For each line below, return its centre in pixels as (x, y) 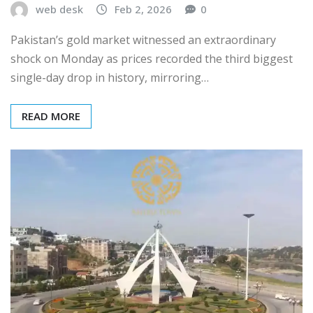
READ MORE (51, 116)
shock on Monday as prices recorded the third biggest (152, 58)
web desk (59, 9)
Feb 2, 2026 (143, 9)
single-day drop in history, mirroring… (110, 77)
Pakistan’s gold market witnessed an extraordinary (143, 39)
